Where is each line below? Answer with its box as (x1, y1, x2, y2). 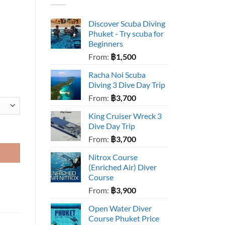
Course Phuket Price (88, 213, 159, 223)
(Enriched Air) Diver (88, 162, 157, 172)
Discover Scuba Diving (88, 19, 165, 29)
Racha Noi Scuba (88, 70, 146, 80)
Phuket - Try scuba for (88, 29, 164, 39)
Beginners (88, 39, 123, 49)
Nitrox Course (88, 152, 138, 162)
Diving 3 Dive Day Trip (88, 80, 165, 90)
